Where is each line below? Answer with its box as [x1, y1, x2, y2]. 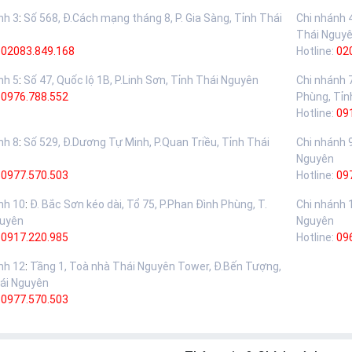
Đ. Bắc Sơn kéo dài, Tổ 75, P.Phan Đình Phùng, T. [30, 198, 267, 211]
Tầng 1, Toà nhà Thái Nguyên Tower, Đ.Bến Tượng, [30, 260, 281, 273]
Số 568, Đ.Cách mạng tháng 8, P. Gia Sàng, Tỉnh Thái [24, 12, 282, 25]
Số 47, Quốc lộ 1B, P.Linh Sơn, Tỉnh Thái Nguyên [24, 74, 258, 87]
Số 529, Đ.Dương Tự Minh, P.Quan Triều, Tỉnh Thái [24, 136, 269, 149]
